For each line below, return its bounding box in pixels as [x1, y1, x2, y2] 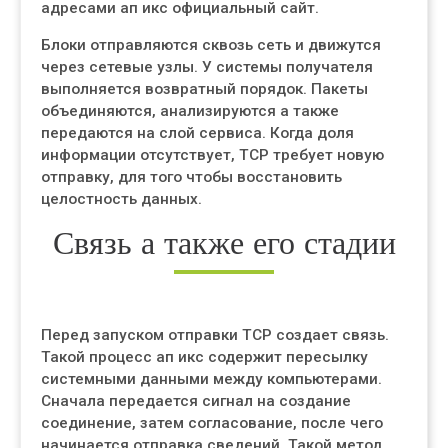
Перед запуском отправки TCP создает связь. [41, 326, 389, 344]
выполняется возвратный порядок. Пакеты [41, 80, 368, 98]
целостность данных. [41, 190, 202, 208]
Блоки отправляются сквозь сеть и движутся [41, 36, 381, 54]
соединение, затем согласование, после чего [41, 414, 383, 432]
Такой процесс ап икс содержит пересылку [41, 348, 368, 366]
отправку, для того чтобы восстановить [41, 168, 342, 186]
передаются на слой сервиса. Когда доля [41, 124, 354, 142]
